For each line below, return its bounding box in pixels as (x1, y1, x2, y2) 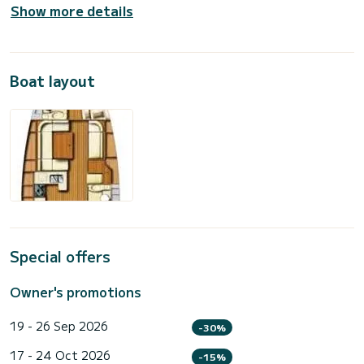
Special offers (10, 245, 110, 266)
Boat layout (10, 69, 95, 91)
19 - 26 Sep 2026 (10, 317, 108, 334)
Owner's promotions (10, 281, 141, 301)
